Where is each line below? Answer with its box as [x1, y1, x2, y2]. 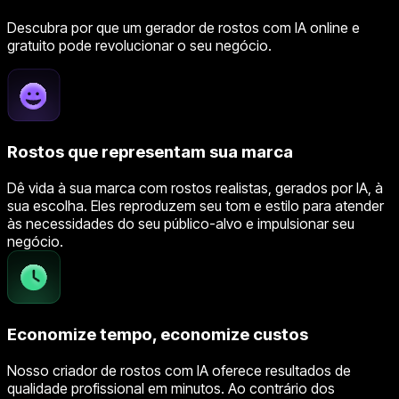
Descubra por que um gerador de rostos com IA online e [7, 18, 360, 37]
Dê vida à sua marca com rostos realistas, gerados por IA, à [7, 179, 383, 198]
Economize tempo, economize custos [7, 323, 308, 345]
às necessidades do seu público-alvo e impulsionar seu [7, 215, 354, 233]
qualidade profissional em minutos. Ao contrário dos [7, 379, 335, 397]
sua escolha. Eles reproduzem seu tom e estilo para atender [7, 197, 384, 216]
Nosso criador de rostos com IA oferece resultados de [7, 361, 351, 379]
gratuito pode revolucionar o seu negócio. [7, 36, 272, 54]
